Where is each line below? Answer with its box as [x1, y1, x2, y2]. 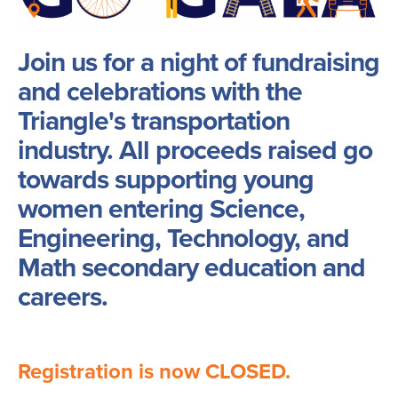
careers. [18, 276, 107, 315]
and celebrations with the [18, 71, 302, 110]
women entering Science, [18, 188, 305, 227]
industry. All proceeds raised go [18, 130, 372, 169]
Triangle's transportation [18, 100, 290, 139]
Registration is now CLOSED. [18, 354, 291, 386]
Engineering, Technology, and [18, 218, 349, 257]
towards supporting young [18, 159, 314, 198]
